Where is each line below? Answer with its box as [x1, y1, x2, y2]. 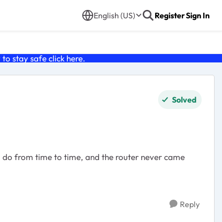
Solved [172, 95, 197, 105]
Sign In [186, 10, 210, 20]
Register [155, 10, 185, 20]
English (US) [94, 10, 135, 20]
